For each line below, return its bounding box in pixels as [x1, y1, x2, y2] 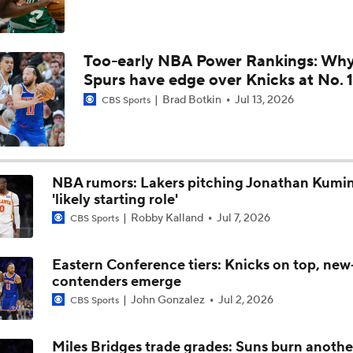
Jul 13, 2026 [234, 92, 294, 107]
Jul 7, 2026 [216, 210, 270, 225]
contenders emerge [51, 272, 181, 291]
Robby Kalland [128, 210, 206, 225]
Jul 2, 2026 [217, 292, 273, 307]
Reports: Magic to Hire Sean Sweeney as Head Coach [43, 29, 313, 44]
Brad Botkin [159, 92, 224, 107]
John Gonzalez [128, 292, 207, 307]
